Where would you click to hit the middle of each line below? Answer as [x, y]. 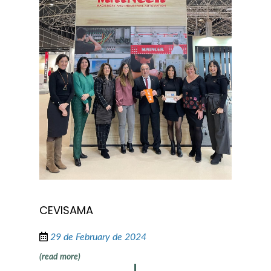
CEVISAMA [66, 210]
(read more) [60, 257]
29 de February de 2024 [98, 237]
